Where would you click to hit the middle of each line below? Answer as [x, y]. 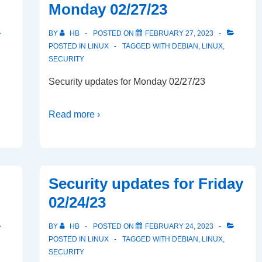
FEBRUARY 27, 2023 [179, 33]
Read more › [74, 114]
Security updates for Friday [146, 184]
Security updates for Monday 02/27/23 [127, 82]
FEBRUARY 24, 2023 [179, 226]
